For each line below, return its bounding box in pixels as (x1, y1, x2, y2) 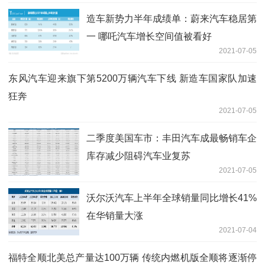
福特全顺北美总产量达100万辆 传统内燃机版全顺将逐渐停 (8, 252, 257, 263)
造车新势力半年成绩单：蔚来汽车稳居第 (86, 13, 257, 24)
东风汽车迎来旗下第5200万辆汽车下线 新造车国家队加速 (8, 73, 257, 83)
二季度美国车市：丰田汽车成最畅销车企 (86, 132, 257, 143)
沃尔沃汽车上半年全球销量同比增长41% (86, 192, 257, 203)
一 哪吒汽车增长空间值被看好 (86, 31, 212, 41)
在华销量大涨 (86, 210, 143, 221)
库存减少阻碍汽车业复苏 (86, 150, 190, 161)
